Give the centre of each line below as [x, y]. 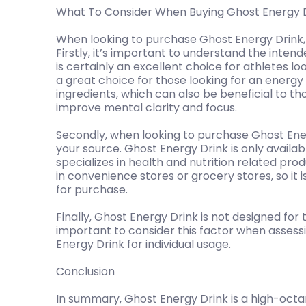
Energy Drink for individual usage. [143, 244]
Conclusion [85, 271]
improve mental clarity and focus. [147, 107]
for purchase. [92, 189]
